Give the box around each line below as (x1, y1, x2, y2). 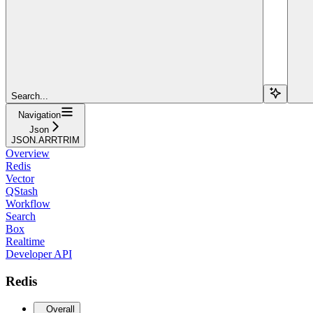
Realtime (6, 235, 45, 247)
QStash (6, 184, 38, 197)
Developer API (6, 247, 72, 260)
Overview (6, 147, 50, 159)
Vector (6, 172, 34, 184)
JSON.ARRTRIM (11, 134, 80, 145)
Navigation (17, 109, 61, 120)
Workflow (6, 197, 50, 210)
